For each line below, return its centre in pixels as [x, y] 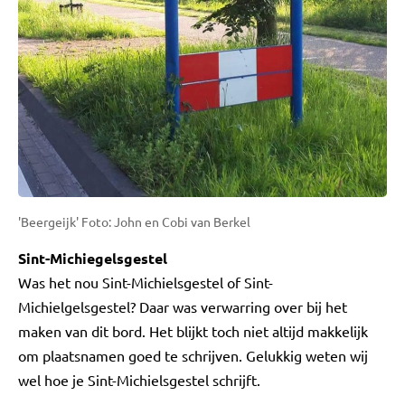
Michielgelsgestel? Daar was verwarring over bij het [183, 306]
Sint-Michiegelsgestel [93, 258]
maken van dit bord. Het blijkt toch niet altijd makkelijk [193, 330]
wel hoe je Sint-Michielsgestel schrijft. [139, 379]
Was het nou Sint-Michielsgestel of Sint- [146, 282]
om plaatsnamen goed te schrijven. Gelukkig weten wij [193, 355]
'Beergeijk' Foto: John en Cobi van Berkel [134, 221]
